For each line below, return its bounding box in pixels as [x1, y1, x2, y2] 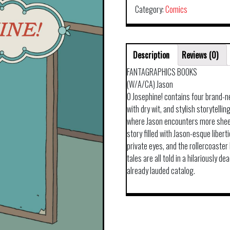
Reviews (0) [182, 49, 219, 61]
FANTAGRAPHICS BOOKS [127, 66, 198, 78]
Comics [165, 3, 188, 15]
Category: [135, 3, 166, 15]
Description [133, 49, 170, 61]
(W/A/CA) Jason [127, 78, 174, 90]
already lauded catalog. [127, 164, 196, 177]
